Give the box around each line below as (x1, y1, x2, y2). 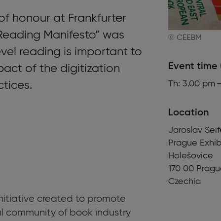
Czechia (168, 177, 201, 186)
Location (168, 108, 209, 118)
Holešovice (168, 151, 213, 160)
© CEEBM (168, 34, 202, 42)
